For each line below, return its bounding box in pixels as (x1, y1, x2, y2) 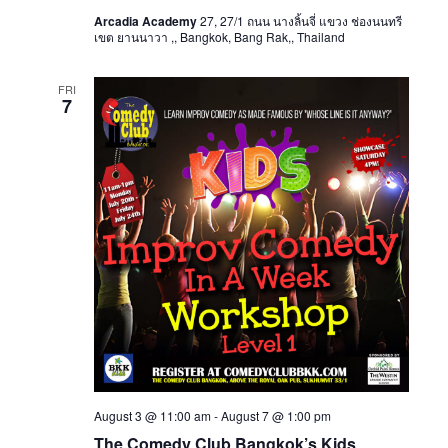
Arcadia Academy (93, 12, 200, 31)
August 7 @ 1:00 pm (220, 407, 331, 425)
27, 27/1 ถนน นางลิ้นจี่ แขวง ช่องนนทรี (199, 12, 402, 30)
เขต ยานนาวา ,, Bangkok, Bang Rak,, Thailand (93, 28, 345, 46)
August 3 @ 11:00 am (93, 407, 211, 425)
